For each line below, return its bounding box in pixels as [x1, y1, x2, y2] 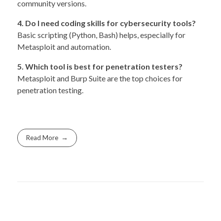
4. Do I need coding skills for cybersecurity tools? [17, 18, 196, 28]
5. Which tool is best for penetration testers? [17, 62, 183, 72]
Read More [26, 134, 59, 142]
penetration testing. [17, 85, 83, 95]
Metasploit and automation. [17, 42, 111, 52]
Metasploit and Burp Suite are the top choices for [17, 74, 183, 83]
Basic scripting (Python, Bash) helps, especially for [17, 30, 185, 40]
